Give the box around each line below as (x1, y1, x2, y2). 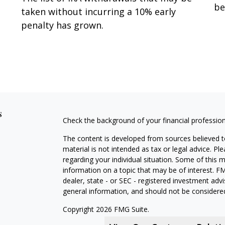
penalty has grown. (21, 19, 104, 31)
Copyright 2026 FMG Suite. (62, 204, 149, 214)
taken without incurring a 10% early (21, 5, 176, 18)
